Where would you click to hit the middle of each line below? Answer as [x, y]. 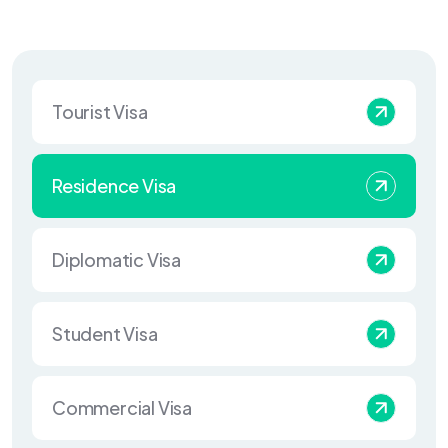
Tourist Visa [100, 111]
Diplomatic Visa [116, 259]
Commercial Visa [122, 407]
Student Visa [105, 333]
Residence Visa [114, 185]
